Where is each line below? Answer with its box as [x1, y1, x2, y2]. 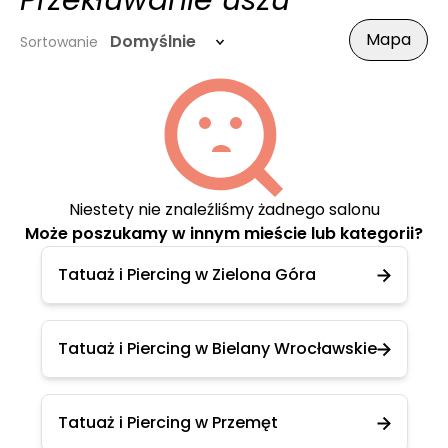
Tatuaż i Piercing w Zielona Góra [57, 263, 316, 286]
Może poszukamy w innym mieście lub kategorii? [25, 222, 423, 245]
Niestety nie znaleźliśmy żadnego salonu [68, 198, 380, 221]
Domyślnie [110, 30, 196, 53]
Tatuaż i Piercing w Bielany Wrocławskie [57, 337, 377, 360]
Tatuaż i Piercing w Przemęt [57, 411, 278, 434]
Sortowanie [20, 32, 98, 52]
